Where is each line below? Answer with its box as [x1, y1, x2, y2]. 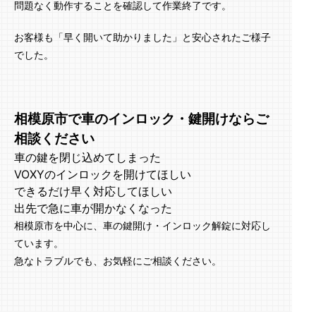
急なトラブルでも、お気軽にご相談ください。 [14, 255, 221, 267]
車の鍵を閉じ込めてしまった [14, 150, 161, 164]
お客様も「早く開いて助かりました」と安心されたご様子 [14, 31, 271, 43]
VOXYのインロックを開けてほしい [14, 167, 191, 181]
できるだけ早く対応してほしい [14, 184, 172, 198]
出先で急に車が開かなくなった [14, 201, 172, 215]
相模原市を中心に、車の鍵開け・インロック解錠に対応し [14, 219, 271, 231]
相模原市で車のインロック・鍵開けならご [14, 111, 269, 127]
